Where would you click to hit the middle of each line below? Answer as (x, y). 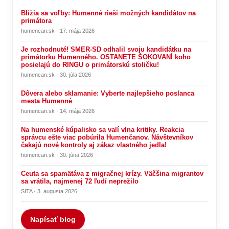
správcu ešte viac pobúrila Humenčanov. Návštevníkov (107, 137)
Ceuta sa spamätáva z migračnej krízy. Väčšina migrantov (112, 173)
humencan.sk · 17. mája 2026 (58, 30)
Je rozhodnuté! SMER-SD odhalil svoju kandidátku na (106, 49)
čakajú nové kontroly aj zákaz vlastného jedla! (94, 145)
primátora (36, 20)
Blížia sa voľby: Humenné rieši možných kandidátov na (108, 13)
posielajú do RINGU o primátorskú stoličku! (90, 64)
